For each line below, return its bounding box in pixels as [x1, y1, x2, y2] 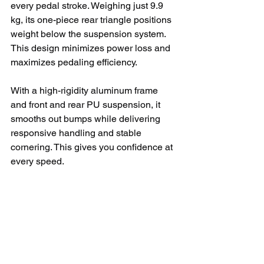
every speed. [11, 156, 64, 167]
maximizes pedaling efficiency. [11, 57, 137, 68]
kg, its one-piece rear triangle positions [11, 14, 174, 25]
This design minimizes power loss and [11, 42, 173, 54]
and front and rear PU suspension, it [11, 99, 163, 110]
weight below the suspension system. [11, 28, 168, 39]
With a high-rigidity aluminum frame [11, 85, 160, 96]
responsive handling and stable [11, 127, 144, 138]
